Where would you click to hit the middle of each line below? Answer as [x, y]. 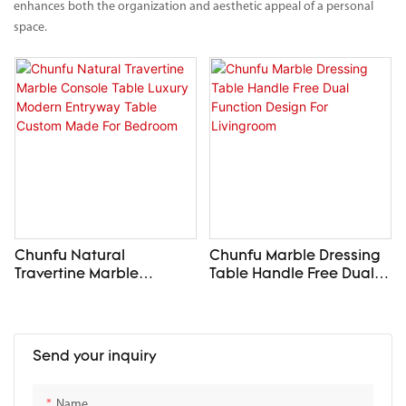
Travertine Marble [77, 275]
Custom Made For [77, 329]
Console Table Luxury [67, 293]
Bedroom [47, 348]
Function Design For [279, 293]
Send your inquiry [95, 357]
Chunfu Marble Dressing [295, 257]
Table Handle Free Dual [230, 275]
